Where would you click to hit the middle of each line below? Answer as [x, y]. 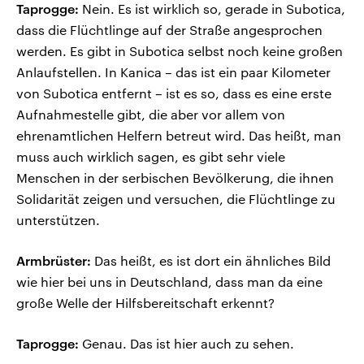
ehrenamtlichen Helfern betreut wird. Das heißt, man [179, 136]
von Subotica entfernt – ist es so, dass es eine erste [174, 93]
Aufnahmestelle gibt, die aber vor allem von [151, 115]
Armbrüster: [54, 261]
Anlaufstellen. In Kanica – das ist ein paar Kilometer [173, 72]
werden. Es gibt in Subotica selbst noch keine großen [180, 51]
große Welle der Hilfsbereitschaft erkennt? [145, 303]
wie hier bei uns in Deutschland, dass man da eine [169, 282]
